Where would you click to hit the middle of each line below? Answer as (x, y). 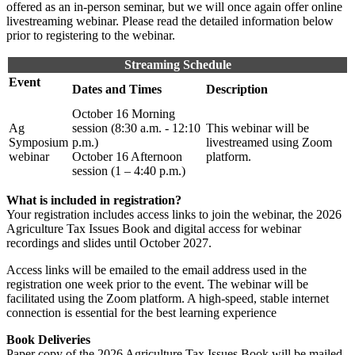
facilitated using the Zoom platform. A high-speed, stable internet (168, 298)
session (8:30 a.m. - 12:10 (136, 128)
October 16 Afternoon (127, 156)
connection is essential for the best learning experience (141, 312)
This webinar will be (258, 128)
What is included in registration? (94, 200)
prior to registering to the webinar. (91, 35)
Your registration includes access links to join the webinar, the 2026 (174, 214)
